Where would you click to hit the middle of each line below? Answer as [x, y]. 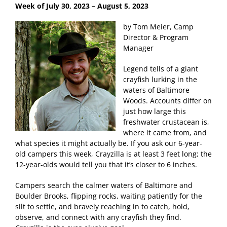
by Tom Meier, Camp [158, 26]
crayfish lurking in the [160, 79]
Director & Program [156, 37]
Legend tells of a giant [161, 68]
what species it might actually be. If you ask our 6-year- [109, 143]
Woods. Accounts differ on [167, 100]
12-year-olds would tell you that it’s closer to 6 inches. [106, 164]
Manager [138, 48]
